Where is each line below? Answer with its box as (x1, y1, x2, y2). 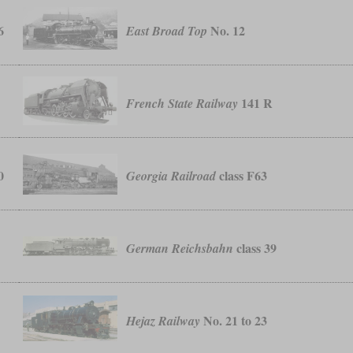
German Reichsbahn (126, 240, 234, 258)
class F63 (216, 166, 268, 185)
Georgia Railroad (126, 167, 217, 185)
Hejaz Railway (126, 312, 201, 330)
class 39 (233, 239, 277, 258)
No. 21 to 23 (200, 311, 268, 330)
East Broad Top (126, 22, 208, 40)
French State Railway (126, 95, 239, 113)
